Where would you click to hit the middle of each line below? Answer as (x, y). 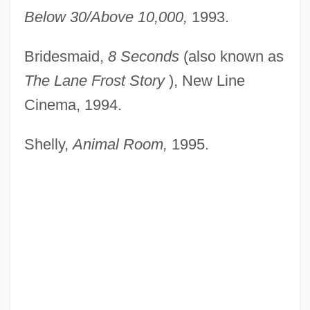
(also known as (231, 57)
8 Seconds (143, 57)
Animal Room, (120, 145)
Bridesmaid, (66, 57)
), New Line (204, 81)
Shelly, (48, 145)
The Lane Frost (74, 81)
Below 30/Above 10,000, (106, 17)
